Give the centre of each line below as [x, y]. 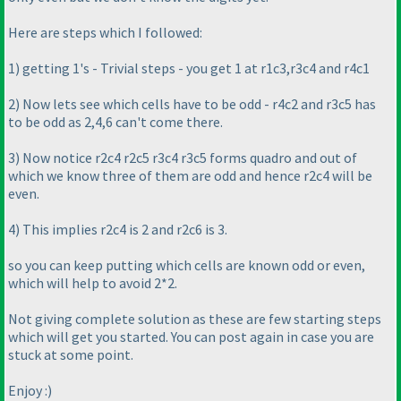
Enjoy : [28, 390]
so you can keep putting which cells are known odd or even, [187, 264]
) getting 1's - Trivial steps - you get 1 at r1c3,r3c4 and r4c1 [192, 68]
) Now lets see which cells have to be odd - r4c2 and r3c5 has [196, 103]
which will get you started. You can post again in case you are [191, 336]
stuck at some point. [71, 354]
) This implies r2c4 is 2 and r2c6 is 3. [121, 229]
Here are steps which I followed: [105, 32]
